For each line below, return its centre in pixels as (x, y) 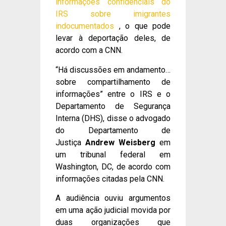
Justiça (70, 142)
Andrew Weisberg (120, 142)
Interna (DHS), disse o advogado (113, 118)
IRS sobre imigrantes (113, 14)
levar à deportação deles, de (113, 38)
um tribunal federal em (113, 154)
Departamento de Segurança (113, 106)
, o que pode (142, 26)
